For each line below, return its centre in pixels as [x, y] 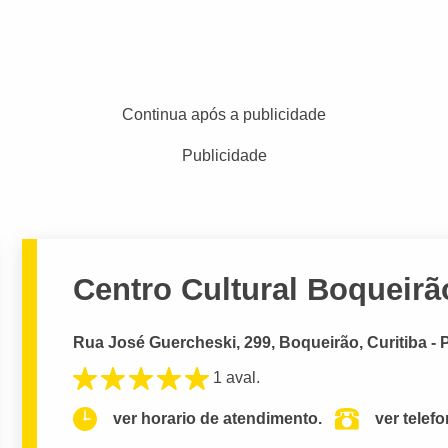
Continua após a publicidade [224, 114]
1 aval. [237, 377]
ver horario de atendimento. [218, 419]
